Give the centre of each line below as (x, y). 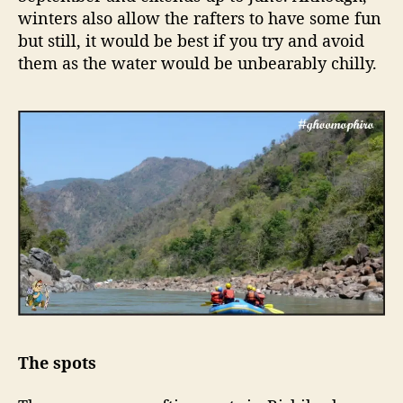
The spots (57, 363)
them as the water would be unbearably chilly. (197, 63)
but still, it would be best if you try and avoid (191, 41)
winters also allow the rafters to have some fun (200, 18)
